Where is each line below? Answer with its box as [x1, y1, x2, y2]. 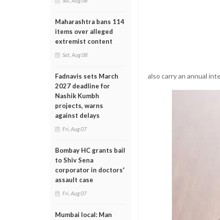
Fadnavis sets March [55, 72, 118, 80]
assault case [55, 176, 93, 184]
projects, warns [55, 102, 103, 110]
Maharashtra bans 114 [55, 18, 124, 26]
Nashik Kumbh [55, 92, 99, 100]
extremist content [55, 37, 112, 45]
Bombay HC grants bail [55, 146, 125, 154]
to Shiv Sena [55, 156, 93, 164]
